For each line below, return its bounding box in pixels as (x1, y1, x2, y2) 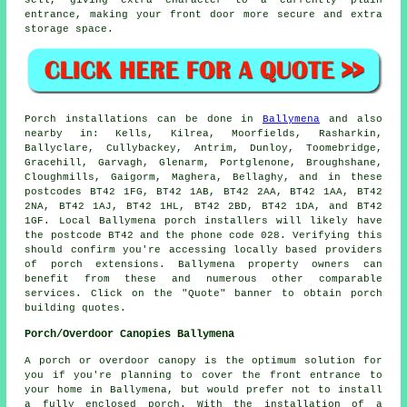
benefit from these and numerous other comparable (25, 273, 382, 285)
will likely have (268, 215, 382, 227)
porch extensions (50, 259, 159, 271)
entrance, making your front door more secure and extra (25, 8, 382, 20)
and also (320, 114, 382, 125)
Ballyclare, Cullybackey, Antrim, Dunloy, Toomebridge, (25, 143, 382, 154)
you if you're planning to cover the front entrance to (25, 370, 382, 382)
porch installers (164, 215, 269, 227)
